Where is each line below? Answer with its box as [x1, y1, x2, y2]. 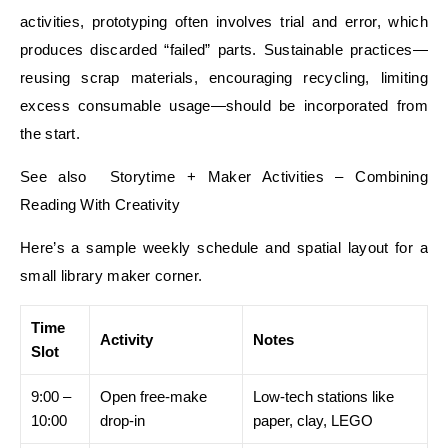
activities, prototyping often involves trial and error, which [20, 13, 428, 30]
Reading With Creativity [20, 196, 180, 213]
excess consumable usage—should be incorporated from [20, 97, 428, 114]
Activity [100, 331, 153, 348]
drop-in [100, 412, 145, 429]
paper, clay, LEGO [253, 412, 373, 429]
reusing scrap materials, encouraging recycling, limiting [20, 69, 428, 86]
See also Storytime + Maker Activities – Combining [20, 168, 428, 185]
